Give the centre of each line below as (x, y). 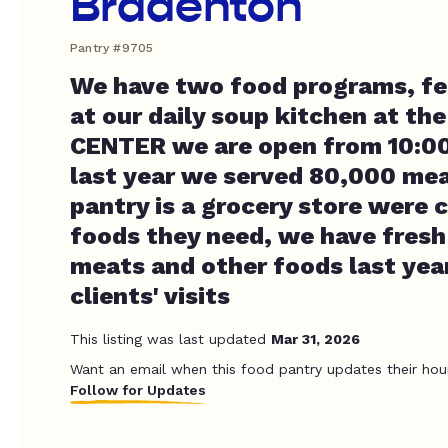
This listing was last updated (170, 339)
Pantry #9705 (112, 48)
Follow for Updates (138, 390)
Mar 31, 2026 (315, 339)
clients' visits (150, 296)
